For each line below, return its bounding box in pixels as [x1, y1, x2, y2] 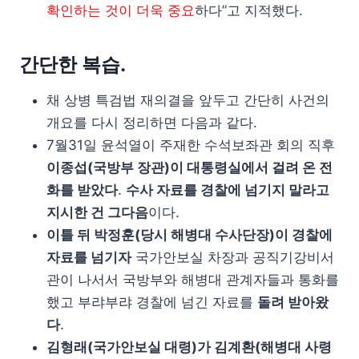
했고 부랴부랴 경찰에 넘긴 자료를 [46, 294, 257, 310]
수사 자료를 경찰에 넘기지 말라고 [126, 182, 329, 198]
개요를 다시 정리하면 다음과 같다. [46, 115, 257, 131]
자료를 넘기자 [46, 249, 131, 265]
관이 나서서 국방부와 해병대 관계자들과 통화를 [46, 272, 339, 288]
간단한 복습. [19, 53, 126, 76]
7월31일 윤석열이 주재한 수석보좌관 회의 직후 [46, 137, 335, 153]
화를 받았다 [46, 182, 118, 198]
